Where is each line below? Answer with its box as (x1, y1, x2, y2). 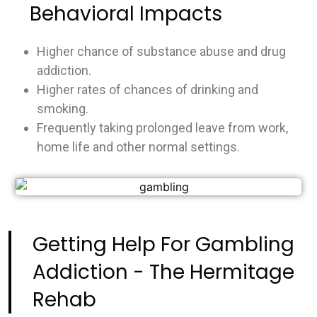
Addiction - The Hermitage (33, 258, 294, 287)
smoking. (37, 100, 88, 116)
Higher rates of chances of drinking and (37, 81, 258, 97)
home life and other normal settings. (37, 139, 240, 154)
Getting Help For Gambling (33, 231, 294, 259)
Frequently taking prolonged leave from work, (37, 120, 288, 135)
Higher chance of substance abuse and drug (37, 43, 286, 59)
